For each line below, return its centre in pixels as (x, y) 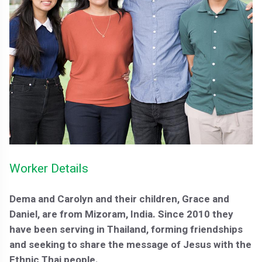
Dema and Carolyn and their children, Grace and (120, 199)
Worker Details (49, 168)
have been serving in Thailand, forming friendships (126, 229)
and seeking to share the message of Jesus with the (131, 244)
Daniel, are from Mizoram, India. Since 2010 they (122, 214)
